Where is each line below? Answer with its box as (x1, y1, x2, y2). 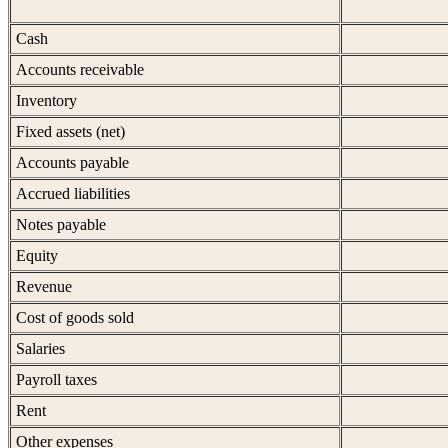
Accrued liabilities (16, 185, 130, 203)
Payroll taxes (16, 371, 97, 389)
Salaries (16, 340, 65, 358)
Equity (16, 247, 58, 265)
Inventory (16, 92, 77, 110)
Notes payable (16, 216, 106, 234)
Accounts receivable (16, 61, 144, 79)
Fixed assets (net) (16, 123, 125, 141)
